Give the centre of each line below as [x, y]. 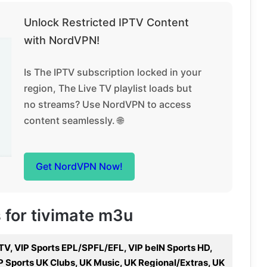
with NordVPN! [61, 40]
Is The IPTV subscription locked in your [112, 72]
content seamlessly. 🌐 [73, 120]
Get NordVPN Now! [79, 166]
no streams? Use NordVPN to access [107, 104]
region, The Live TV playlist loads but [108, 88]
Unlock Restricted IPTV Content [106, 22]
